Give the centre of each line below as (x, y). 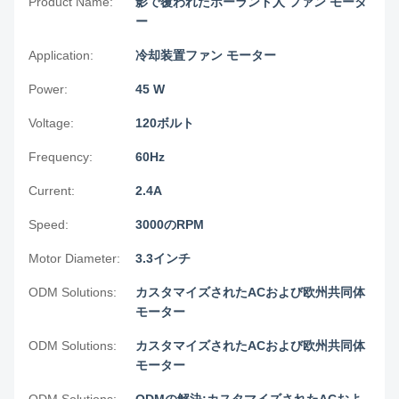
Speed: (49, 224)
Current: (52, 191)
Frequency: (61, 157)
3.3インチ (163, 258)
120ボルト (165, 123)
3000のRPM (170, 224)
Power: (48, 89)
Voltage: (51, 123)
